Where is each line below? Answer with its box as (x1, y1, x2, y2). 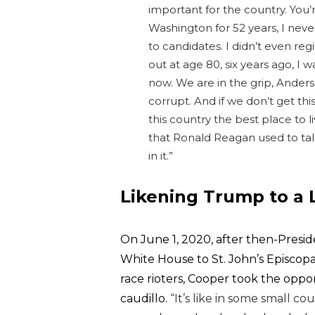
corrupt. (148, 94, 194, 108)
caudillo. (120, 292, 170, 305)
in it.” (148, 149, 173, 162)
